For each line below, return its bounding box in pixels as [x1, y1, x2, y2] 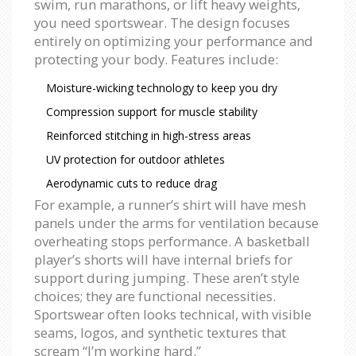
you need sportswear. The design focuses [34, 13, 290, 32]
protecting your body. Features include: [34, 49, 278, 68]
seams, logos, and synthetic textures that [34, 323, 286, 342]
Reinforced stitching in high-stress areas [46, 127, 251, 143]
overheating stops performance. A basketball [34, 231, 310, 250]
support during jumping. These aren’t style [34, 268, 300, 287]
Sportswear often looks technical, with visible [34, 304, 311, 323]
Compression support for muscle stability [46, 103, 257, 119]
